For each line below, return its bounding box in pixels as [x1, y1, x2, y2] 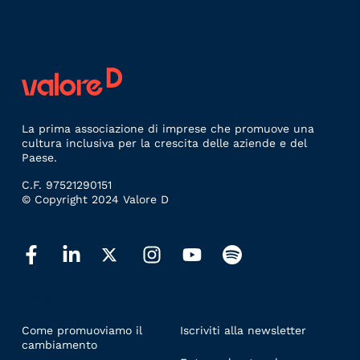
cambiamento [21, 337, 97, 351]
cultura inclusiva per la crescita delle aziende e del [21, 137, 307, 150]
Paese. [21, 151, 57, 165]
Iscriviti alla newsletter [180, 323, 306, 337]
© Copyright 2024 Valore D [21, 193, 169, 207]
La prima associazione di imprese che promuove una [21, 122, 314, 136]
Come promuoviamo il [21, 323, 142, 337]
